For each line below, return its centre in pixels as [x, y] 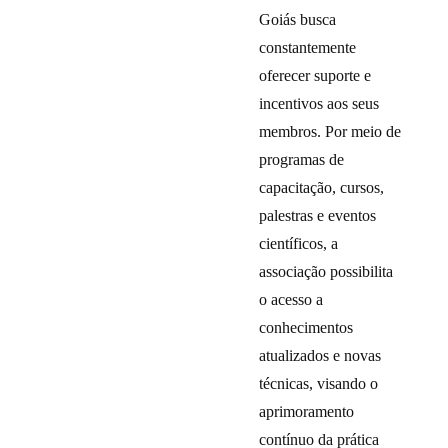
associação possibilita [326, 271]
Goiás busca [298, 19]
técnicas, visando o [319, 383]
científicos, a [299, 243]
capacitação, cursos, [322, 187]
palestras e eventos [318, 215]
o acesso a [291, 299]
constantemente [308, 47]
